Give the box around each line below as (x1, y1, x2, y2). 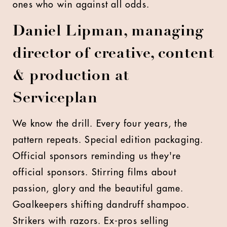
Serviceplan (13, 91, 98, 106)
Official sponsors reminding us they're (13, 152, 181, 161)
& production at (13, 69, 130, 84)
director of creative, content (13, 47, 214, 62)
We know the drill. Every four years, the (13, 119, 188, 128)
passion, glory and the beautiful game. (13, 184, 184, 193)
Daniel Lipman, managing (13, 24, 204, 40)
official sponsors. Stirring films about (13, 168, 176, 177)
